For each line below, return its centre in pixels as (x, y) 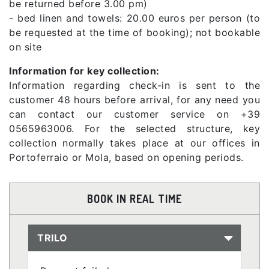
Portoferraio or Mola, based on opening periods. (126, 157)
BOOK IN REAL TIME (134, 198)
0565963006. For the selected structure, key (134, 128)
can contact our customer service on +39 (134, 114)
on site (26, 47)
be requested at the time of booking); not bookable (134, 32)
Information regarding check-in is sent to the (134, 85)
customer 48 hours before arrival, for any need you (134, 99)
